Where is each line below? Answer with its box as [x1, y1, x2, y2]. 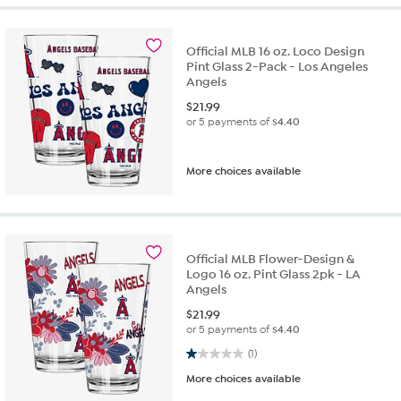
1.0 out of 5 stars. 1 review [186, 345, 225, 361]
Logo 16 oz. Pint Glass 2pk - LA [186, 266, 362, 282]
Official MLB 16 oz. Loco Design [186, 44, 365, 60]
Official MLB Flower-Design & [186, 251, 355, 267]
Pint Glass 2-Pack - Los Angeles [186, 59, 369, 75]
